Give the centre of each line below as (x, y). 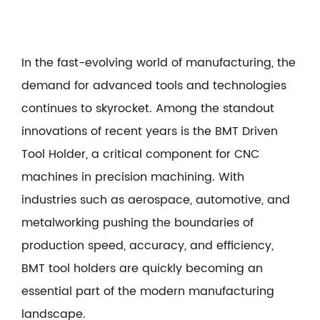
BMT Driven (246, 132)
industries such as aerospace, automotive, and (156, 200)
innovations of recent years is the (118, 132)
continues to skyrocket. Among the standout (148, 109)
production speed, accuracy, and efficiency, (147, 246)
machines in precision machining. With (133, 177)
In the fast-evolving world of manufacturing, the (159, 63)
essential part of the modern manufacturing (148, 292)
